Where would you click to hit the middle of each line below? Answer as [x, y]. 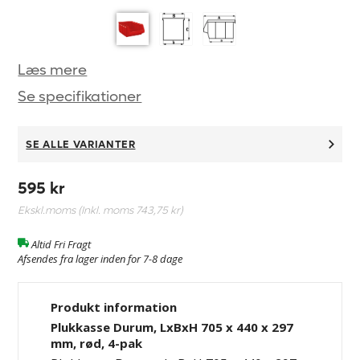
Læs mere [53, 70]
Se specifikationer [80, 96]
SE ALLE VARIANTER [81, 144]
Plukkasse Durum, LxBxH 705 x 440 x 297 [172, 327]
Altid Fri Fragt [61, 244]
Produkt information [114, 307]
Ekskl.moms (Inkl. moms [77, 210]
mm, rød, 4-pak [97, 343]
